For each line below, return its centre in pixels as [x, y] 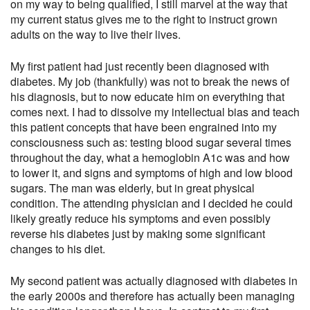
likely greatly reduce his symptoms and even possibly [140, 218]
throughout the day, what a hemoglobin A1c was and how [150, 157]
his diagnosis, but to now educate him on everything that [147, 96]
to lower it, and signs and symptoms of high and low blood [152, 172]
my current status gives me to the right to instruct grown [144, 19]
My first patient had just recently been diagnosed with [140, 66]
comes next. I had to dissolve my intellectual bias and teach [155, 111]
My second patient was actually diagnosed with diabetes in [154, 280]
